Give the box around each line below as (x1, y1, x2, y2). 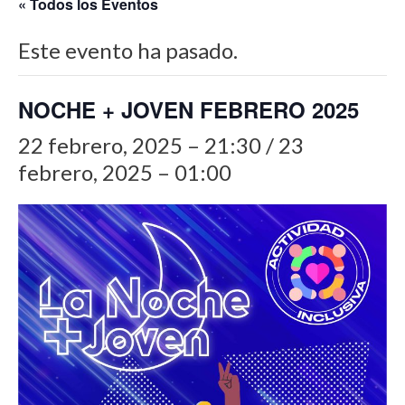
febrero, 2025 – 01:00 (18, 158, 231, 185)
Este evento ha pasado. (18, 36, 238, 63)
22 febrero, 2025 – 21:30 (18, 131, 261, 158)
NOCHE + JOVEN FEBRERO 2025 (18, 93, 359, 125)
